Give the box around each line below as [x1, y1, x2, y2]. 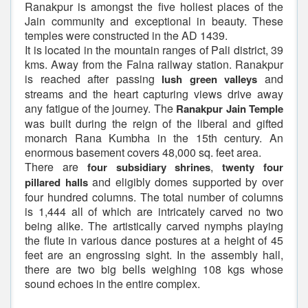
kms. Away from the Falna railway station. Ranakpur [25, 56, 283, 72]
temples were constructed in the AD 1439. [25, 27, 228, 43]
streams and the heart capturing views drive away [25, 86, 283, 102]
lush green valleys [162, 71, 258, 87]
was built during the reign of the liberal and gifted [25, 115, 283, 131]
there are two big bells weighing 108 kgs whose [25, 261, 283, 277]
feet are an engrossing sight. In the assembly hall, [25, 247, 283, 263]
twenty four [222, 159, 284, 175]
